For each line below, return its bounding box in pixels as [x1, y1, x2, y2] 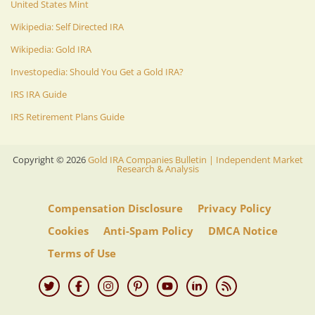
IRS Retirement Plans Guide [11, 110, 124, 123]
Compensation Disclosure [48, 200, 183, 215]
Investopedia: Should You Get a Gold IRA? [11, 65, 184, 78]
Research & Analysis [116, 162, 199, 175]
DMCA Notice [208, 223, 278, 238]
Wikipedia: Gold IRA [11, 42, 91, 56]
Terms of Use [48, 245, 116, 260]
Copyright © [12, 153, 66, 166]
